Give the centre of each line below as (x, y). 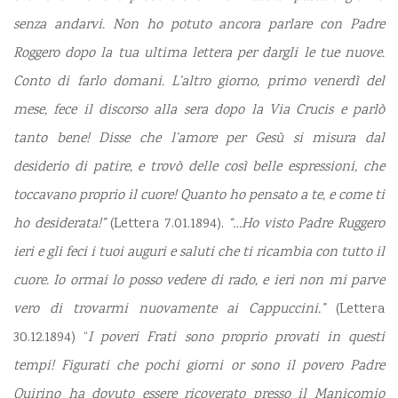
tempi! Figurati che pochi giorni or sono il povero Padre (199, 367)
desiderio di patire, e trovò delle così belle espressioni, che (199, 168)
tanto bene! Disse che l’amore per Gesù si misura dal (199, 139)
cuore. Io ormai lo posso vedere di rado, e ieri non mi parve (199, 282)
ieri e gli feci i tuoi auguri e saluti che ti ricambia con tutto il (199, 253)
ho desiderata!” (62, 225)
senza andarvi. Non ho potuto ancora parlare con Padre (199, 26)
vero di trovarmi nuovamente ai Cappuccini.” (175, 310)
